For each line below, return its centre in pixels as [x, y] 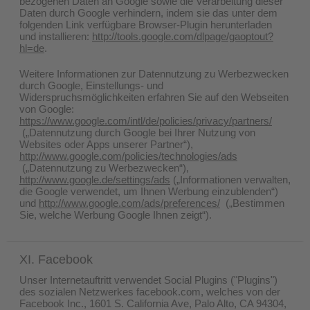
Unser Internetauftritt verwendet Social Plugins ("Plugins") [148, 280]
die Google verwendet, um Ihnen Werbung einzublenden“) [149, 191]
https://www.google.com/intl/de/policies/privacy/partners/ [146, 120]
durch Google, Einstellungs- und [91, 85]
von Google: [47, 109]
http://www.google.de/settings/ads [95, 179]
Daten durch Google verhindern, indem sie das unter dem [148, 12]
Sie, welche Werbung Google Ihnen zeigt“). [116, 215]
